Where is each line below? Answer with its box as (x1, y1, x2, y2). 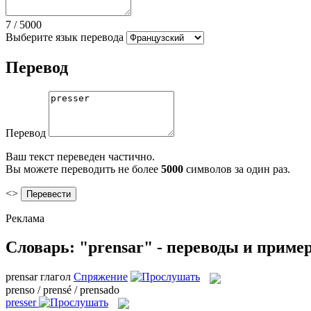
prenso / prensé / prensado (6, 283, 119, 296)
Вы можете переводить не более (6, 162, 161, 175)
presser (6, 296, 36, 308)
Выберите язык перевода (6, 31, 124, 43)
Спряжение (74, 271, 128, 283)
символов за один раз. (183, 162, 290, 175)
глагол (40, 271, 71, 283)
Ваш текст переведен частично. (6, 150, 155, 162)
